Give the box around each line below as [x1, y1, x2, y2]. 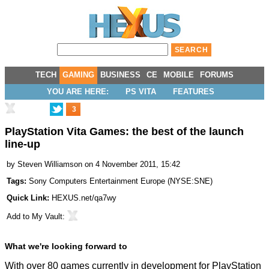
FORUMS [200, 70, 234, 79]
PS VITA [125, 87, 156, 96]
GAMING [62, 70, 94, 79]
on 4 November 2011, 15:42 [85, 160, 180, 169]
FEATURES [172, 87, 214, 96]
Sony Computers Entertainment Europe [29, 177, 165, 186]
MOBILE [163, 70, 194, 79]
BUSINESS [100, 70, 141, 79]
